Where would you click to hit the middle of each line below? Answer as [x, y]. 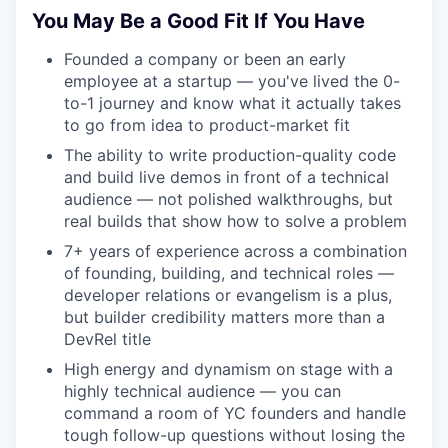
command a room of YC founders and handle [235, 413]
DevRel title [107, 339]
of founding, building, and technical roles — [229, 273]
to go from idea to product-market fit [207, 125]
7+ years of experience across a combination [235, 251]
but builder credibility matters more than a [224, 317]
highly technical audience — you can [202, 391]
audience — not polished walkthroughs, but [228, 199]
